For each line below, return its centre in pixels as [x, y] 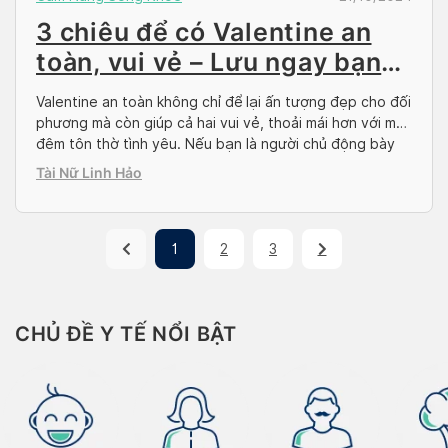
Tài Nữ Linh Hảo [89, 172]
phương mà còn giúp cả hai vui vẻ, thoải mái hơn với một [223, 122]
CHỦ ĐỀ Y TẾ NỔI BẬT [126, 333]
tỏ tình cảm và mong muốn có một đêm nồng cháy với [215, 164]
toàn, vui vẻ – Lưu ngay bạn [209, 61]
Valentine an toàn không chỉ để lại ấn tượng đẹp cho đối [223, 101]
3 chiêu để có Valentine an [204, 31]
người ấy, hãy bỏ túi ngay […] [133, 185]
